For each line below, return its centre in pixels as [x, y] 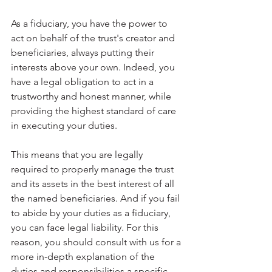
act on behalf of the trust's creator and [94, 38]
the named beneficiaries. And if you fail [97, 199]
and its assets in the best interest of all [94, 184]
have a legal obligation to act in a [83, 82]
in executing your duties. [64, 126]
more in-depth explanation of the [84, 257]
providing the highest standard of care [95, 111]
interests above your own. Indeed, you [94, 67]
